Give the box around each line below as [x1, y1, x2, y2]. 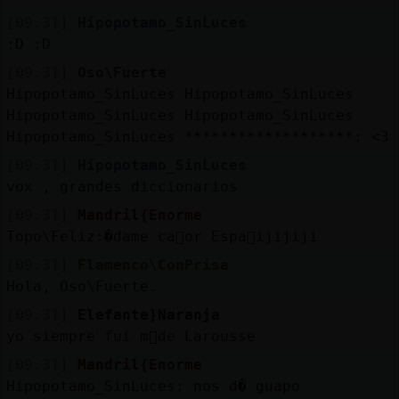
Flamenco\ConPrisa [77, 256, 229, 273]
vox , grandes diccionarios [5, 177, 238, 195]
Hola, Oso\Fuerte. [5, 277, 158, 295]
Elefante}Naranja [77, 305, 220, 323]
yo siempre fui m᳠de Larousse [5, 327, 256, 345]
